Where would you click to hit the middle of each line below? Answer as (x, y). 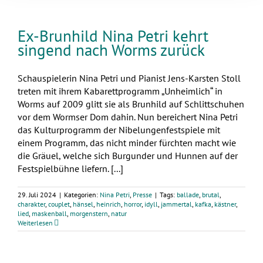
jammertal (176, 204)
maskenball (49, 213)
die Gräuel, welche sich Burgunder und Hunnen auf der (128, 155)
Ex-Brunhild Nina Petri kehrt (113, 36)
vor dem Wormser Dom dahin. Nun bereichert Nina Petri (128, 117)
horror (133, 204)
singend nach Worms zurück (111, 50)
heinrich (109, 204)
